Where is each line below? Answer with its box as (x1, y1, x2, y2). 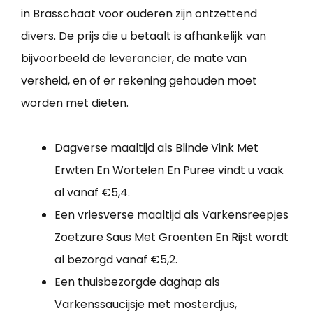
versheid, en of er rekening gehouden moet (21, 73, 257, 89)
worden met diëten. (21, 95, 129, 112)
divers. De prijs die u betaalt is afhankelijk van (21, 28, 266, 45)
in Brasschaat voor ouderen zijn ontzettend (21, 6, 257, 22)
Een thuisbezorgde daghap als (54, 274, 220, 291)
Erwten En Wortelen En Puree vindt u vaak (54, 162, 284, 179)
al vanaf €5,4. (54, 184, 130, 201)
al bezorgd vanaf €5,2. (54, 252, 177, 268)
